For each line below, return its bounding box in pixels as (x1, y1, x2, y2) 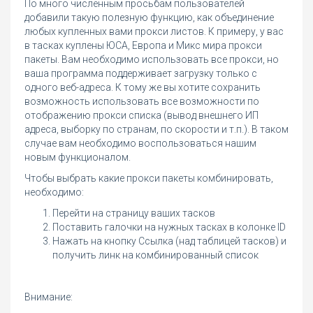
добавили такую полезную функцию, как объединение (24, 12, 274, 24)
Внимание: (24, 291, 73, 303)
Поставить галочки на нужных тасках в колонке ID (52, 221, 286, 233)
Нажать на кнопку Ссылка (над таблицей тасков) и (52, 235, 286, 247)
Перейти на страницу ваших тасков (52, 208, 215, 219)
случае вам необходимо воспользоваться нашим (24, 138, 256, 150)
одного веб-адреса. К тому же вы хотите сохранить (24, 82, 261, 94)
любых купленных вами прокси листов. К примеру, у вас (24, 26, 284, 38)
